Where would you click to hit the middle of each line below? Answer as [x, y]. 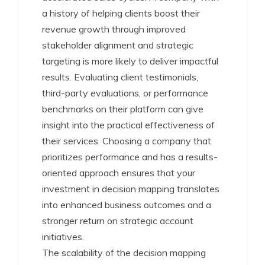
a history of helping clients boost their [121, 13]
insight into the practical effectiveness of [128, 125]
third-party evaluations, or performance [125, 93]
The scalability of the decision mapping [124, 253]
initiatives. [63, 237]
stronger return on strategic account [118, 221]
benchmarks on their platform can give [123, 109]
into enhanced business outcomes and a [127, 205]
